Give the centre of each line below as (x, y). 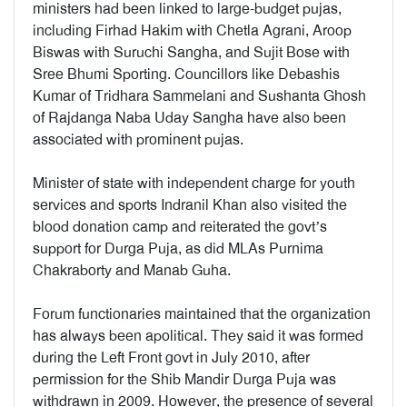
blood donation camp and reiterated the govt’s (180, 227)
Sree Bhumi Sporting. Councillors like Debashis (186, 74)
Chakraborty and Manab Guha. (132, 270)
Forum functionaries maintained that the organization (202, 314)
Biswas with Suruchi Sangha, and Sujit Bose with (191, 52)
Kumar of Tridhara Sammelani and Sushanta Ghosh (199, 96)
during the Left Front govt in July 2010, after (171, 357)
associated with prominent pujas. (138, 139)
